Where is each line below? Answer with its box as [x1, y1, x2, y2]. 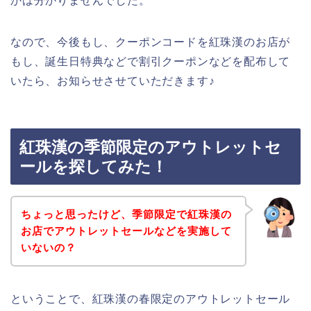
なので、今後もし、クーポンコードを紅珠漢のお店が [10, 35, 291, 48]
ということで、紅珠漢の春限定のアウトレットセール [10, 292, 291, 305]
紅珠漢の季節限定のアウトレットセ [19, 138, 281, 157]
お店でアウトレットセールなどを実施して [20, 224, 232, 237]
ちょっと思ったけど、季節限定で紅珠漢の [20, 208, 232, 220]
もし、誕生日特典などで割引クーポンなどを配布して [10, 55, 291, 67]
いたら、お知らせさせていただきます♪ [10, 74, 215, 87]
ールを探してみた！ [19, 158, 167, 176]
